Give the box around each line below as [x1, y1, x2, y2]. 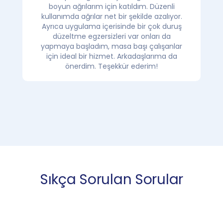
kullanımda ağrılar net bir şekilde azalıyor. [41, 11, 182, 21]
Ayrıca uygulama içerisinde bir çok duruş [41, 21, 182, 31]
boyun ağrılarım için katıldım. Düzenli [48, 1, 175, 11]
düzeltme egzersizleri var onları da [52, 31, 171, 41]
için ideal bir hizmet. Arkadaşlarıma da [46, 51, 177, 61]
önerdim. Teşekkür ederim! [65, 61, 158, 71]
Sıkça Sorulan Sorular [39, 169, 184, 189]
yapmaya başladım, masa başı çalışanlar [41, 41, 182, 51]
